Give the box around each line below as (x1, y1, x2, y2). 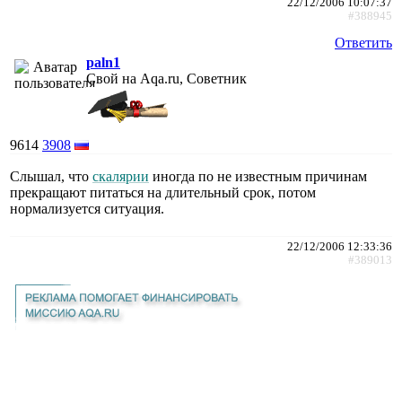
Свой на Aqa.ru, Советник (86, 70, 247, 86)
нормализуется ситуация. (10, 200, 164, 216)
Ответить (335, 34, 392, 50)
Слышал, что (10, 168, 92, 184)
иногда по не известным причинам (149, 168, 367, 184)
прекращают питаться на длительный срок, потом (10, 184, 316, 200)
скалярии (92, 168, 149, 184)
